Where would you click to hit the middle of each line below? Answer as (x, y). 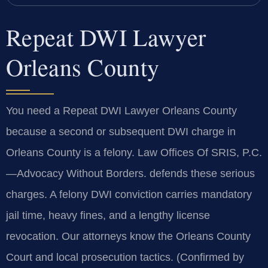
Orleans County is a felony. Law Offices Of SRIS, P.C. (134, 152)
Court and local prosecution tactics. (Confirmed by (125, 257)
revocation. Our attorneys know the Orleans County (128, 236)
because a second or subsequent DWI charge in (121, 131)
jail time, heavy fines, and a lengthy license (108, 215)
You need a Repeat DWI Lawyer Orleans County (121, 110)
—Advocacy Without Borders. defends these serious (130, 173)
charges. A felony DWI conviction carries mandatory (129, 194)
